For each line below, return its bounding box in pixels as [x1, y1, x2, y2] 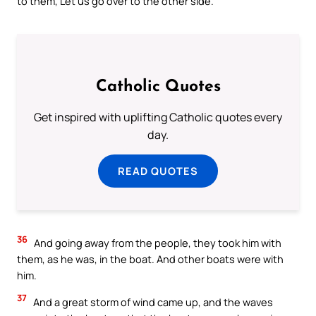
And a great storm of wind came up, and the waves [31, 294, 273, 309]
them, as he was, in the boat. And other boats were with [17, 252, 284, 267]
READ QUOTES [118, 164, 198, 178]
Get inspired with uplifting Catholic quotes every [34, 109, 282, 126]
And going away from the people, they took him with [32, 236, 281, 250]
